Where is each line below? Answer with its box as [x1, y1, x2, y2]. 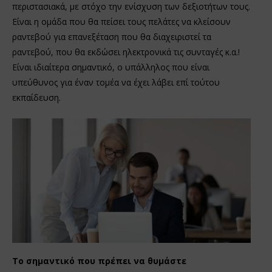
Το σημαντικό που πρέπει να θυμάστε [12, 255, 186, 267]
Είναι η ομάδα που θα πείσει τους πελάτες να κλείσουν [12, 15, 231, 27]
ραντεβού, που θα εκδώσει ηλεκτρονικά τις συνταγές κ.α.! [12, 46, 240, 58]
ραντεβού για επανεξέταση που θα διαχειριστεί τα [12, 30, 211, 42]
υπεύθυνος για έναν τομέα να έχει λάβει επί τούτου [12, 76, 220, 88]
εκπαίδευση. [12, 91, 61, 103]
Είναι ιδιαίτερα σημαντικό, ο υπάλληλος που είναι [12, 61, 209, 73]
